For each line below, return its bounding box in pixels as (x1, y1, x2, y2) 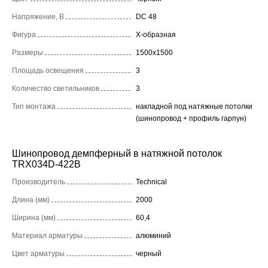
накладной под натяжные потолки (136, 102, 252, 111)
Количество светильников (12, 84, 99, 93)
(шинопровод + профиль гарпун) (136, 114, 246, 123)
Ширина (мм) (12, 213, 56, 222)
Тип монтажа (12, 102, 56, 111)
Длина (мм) (12, 195, 50, 204)
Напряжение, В (12, 12, 64, 21)
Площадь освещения (12, 66, 84, 75)
